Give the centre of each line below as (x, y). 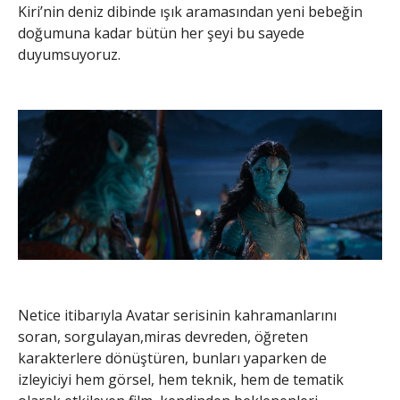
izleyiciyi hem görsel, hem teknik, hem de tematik (181, 380)
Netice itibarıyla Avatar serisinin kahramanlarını (177, 316)
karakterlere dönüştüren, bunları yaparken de (172, 358)
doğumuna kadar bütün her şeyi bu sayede (161, 33)
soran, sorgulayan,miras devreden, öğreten (163, 337)
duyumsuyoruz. (69, 54)
